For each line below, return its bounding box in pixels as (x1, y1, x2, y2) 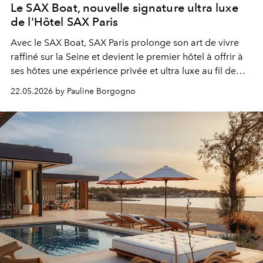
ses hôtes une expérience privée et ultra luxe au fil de (11, 65, 236, 77)
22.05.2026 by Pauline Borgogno (11, 86, 136, 97)
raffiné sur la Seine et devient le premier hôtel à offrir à (11, 51, 243, 63)
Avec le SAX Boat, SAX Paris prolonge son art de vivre (11, 37, 239, 49)
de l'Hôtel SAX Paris (11, 15, 119, 29)
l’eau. (11, 79, 33, 91)
